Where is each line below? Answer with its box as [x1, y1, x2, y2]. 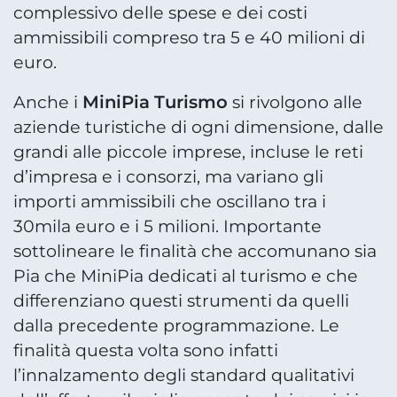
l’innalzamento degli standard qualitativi [13, 365, 354, 385]
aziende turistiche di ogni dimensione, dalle [13, 117, 384, 137]
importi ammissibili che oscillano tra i [13, 191, 326, 212]
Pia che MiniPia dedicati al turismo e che [13, 266, 358, 286]
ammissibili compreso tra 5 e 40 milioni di [13, 27, 365, 48]
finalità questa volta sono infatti [13, 340, 278, 361]
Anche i [13, 92, 82, 113]
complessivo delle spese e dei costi [13, 2, 307, 23]
